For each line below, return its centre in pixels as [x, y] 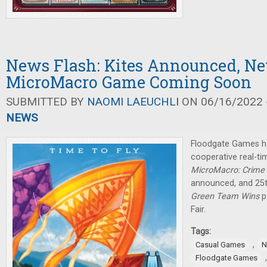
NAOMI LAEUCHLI [133, 102]
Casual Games [220, 245]
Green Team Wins [225, 196]
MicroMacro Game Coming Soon [129, 82]
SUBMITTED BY [46, 102]
